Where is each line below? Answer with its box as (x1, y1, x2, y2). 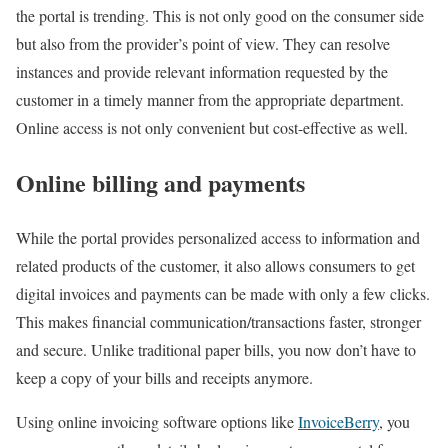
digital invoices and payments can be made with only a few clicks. (16, 282, 430, 304)
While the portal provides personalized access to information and (16, 226, 420, 248)
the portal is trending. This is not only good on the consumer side (16, 4, 424, 26)
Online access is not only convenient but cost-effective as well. (16, 116, 408, 138)
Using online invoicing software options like (16, 410, 298, 432)
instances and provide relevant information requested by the (16, 60, 388, 82)
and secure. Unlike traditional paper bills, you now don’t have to (16, 338, 416, 360)
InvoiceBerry (298, 410, 379, 432)
